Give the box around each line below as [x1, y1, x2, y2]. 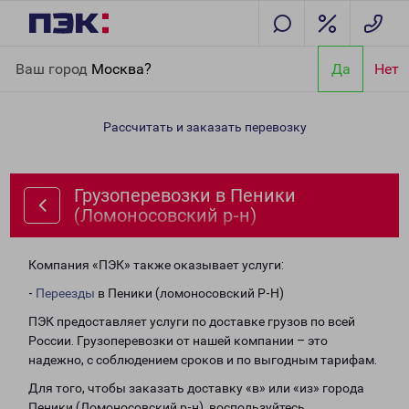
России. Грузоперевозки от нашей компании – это [28, 333, 328, 348]
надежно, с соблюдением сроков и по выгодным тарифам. [28, 352, 377, 367]
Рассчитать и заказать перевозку [102, 120, 307, 134]
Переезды [36, 286, 95, 300]
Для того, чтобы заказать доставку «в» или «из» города [28, 381, 364, 395]
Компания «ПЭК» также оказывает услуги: [28, 257, 284, 272]
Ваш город [16, 59, 91, 78]
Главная [15, 49, 64, 64]
